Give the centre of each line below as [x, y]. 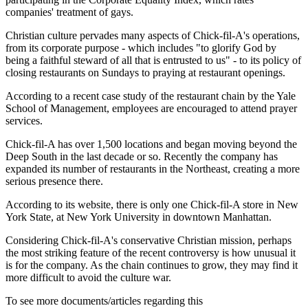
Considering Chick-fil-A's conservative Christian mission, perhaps [148, 241]
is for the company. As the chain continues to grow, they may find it [152, 265]
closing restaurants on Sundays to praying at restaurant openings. [145, 73]
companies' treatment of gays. [69, 12]
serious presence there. [54, 181]
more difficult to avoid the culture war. [88, 278]
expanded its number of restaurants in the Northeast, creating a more [153, 169]
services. [24, 121]
